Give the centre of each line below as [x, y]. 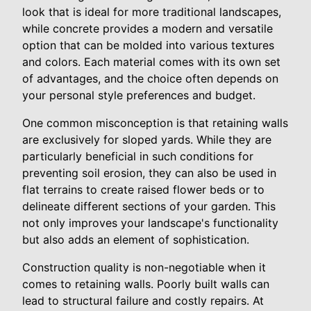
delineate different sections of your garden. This [149, 207]
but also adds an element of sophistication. [136, 240]
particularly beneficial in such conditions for [138, 157]
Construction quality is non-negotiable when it [144, 268]
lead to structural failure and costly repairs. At [143, 301]
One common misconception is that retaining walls [155, 123]
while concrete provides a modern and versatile [148, 29]
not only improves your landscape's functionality [150, 223]
